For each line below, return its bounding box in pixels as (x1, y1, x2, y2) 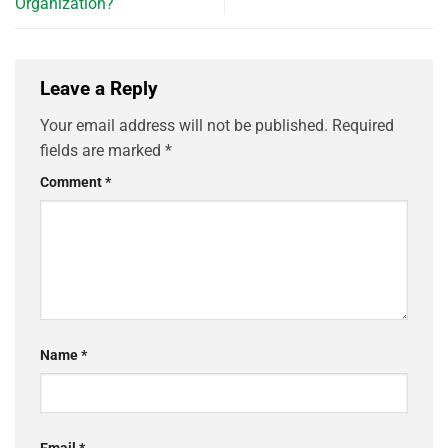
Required (332, 116, 394, 136)
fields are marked (40, 141, 165, 161)
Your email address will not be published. (40, 116, 328, 136)
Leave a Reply (40, 76, 163, 100)
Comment (40, 174, 105, 192)
